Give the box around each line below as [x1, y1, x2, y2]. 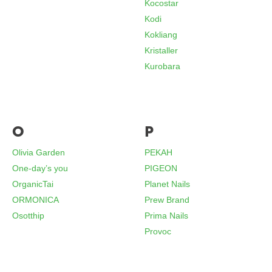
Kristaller [144, 46, 178, 55]
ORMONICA [12, 195, 59, 205]
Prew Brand [144, 195, 190, 205]
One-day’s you [12, 163, 69, 173]
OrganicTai [12, 179, 54, 189]
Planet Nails [144, 179, 191, 189]
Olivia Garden [12, 148, 66, 157]
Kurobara [144, 61, 181, 71]
